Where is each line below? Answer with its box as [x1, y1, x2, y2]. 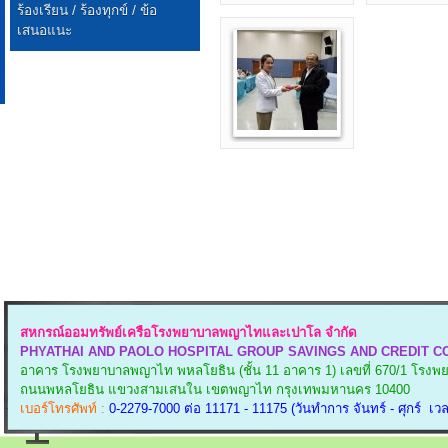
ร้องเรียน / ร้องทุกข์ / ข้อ [17, 3, 158, 18]
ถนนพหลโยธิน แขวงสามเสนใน [20, 382, 206, 397]
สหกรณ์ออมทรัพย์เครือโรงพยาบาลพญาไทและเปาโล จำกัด [20, 325, 357, 340]
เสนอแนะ [17, 23, 73, 38]
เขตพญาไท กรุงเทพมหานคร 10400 [206, 382, 410, 397]
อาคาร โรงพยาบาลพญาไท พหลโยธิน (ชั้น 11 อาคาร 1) [20, 363, 340, 378]
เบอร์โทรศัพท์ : [20, 401, 105, 416]
